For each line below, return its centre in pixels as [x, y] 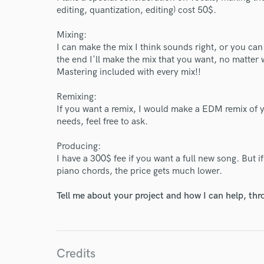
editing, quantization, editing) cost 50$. [136, 10]
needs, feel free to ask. [102, 122]
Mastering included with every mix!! [129, 72]
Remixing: [77, 97]
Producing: [79, 146]
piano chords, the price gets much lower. [139, 171]
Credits [76, 254]
